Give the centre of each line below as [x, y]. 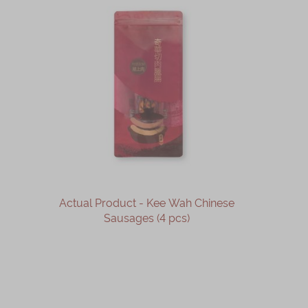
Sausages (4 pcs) [146, 217]
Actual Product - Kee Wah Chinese [146, 202]
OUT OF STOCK [146, 252]
